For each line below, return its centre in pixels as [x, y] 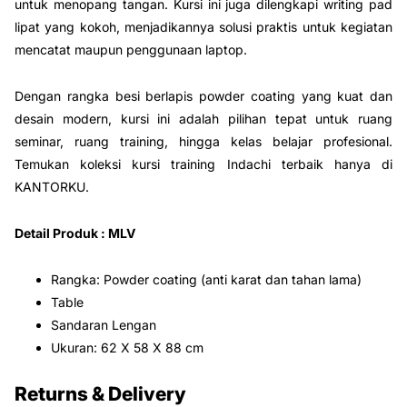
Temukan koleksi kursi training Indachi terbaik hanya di [203, 164]
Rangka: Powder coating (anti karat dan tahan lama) [206, 279]
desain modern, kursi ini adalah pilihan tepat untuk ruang [203, 118]
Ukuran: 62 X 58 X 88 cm [127, 347]
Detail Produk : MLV [75, 233]
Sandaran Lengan [104, 324]
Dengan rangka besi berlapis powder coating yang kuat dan [203, 95]
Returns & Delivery [100, 393]
